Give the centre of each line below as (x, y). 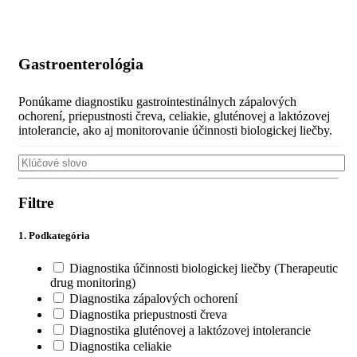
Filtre (36, 202)
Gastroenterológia (81, 63)
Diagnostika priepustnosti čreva (148, 315)
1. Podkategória (54, 236)
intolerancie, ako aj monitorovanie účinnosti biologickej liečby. (175, 131)
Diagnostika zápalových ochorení (153, 299)
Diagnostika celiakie (120, 347)
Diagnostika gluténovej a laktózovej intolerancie (190, 331)
